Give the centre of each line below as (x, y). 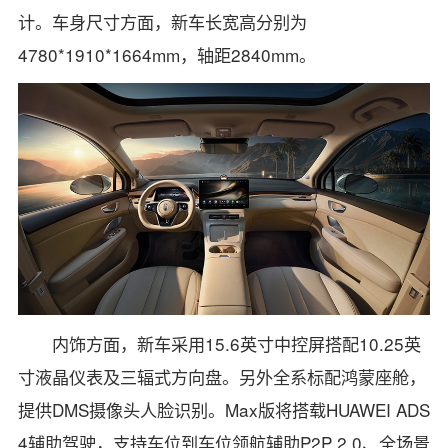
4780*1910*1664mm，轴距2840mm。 (166, 55)
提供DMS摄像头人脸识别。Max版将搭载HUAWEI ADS (223, 409)
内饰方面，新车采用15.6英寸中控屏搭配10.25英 (237, 343)
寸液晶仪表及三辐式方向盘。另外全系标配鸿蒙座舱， (221, 376)
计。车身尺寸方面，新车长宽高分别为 (162, 22)
